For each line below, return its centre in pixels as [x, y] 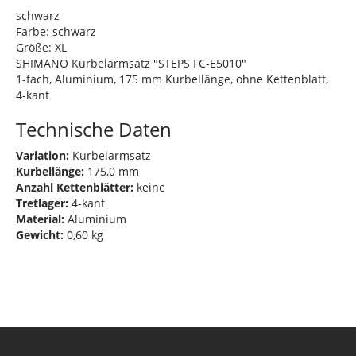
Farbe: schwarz [56, 31]
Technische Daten [94, 129]
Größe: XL [41, 47]
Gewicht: [40, 234]
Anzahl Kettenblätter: [75, 187]
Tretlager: [42, 203]
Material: [40, 219]
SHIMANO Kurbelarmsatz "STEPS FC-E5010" [131, 63]
